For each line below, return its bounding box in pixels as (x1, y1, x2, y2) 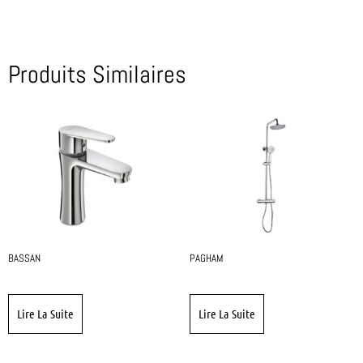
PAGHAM (190, 251, 224, 266)
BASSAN (8, 251, 41, 266)
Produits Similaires (8, 58, 186, 90)
